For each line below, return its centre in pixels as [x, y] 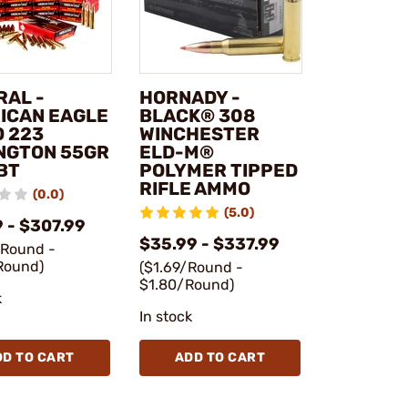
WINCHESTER [199, 133]
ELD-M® [176, 152]
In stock [166, 316]
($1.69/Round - [191, 267]
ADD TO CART [219, 357]
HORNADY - [189, 97]
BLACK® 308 [197, 115]
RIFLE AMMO [194, 188]
